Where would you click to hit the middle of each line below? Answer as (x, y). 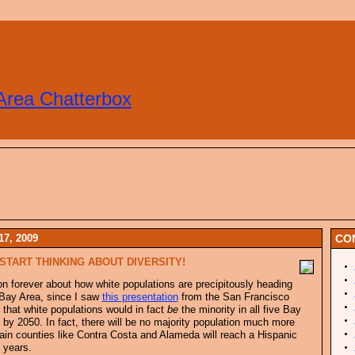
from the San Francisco (233, 297)
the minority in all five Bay (239, 309)
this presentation (140, 297)
